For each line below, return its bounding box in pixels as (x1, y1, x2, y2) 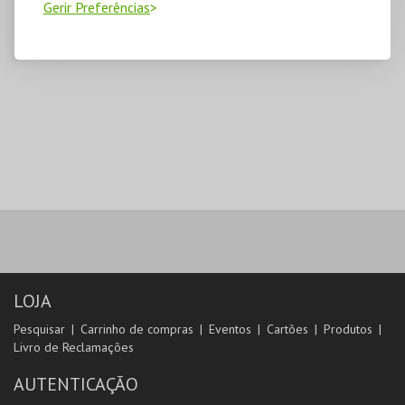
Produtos (324, 321, 372, 338)
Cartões (267, 321, 308, 338)
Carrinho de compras (80, 321, 193, 338)
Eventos (209, 321, 251, 338)
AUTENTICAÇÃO (14, 372, 138, 397)
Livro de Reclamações (14, 339, 134, 356)
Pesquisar (14, 321, 65, 338)
